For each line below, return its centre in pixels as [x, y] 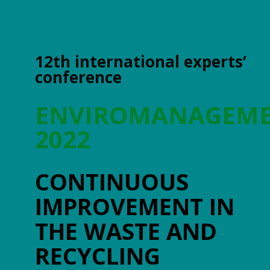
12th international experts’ [141, 61]
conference [78, 77]
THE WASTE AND [126, 231]
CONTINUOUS [112, 181]
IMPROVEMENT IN [135, 206]
